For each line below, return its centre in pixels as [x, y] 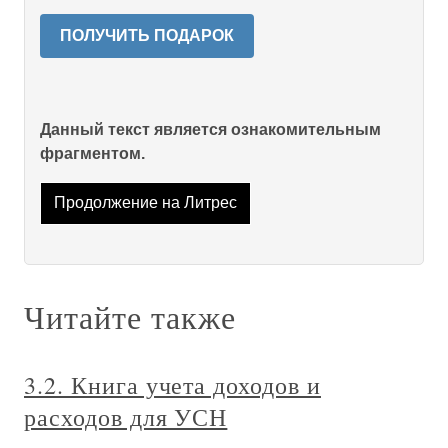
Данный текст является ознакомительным [210, 130]
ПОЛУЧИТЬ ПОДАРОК [147, 36]
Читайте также [130, 316]
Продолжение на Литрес [145, 203]
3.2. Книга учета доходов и [172, 384]
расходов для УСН [126, 416]
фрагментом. [92, 154]
